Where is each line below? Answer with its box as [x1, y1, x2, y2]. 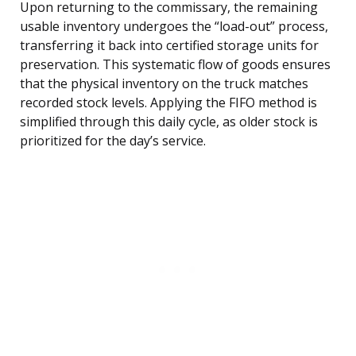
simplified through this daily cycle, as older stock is [20, 113, 318, 131]
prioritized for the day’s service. [20, 132, 206, 150]
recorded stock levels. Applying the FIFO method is [20, 94, 317, 112]
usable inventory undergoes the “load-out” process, [20, 17, 328, 36]
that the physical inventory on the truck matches [20, 75, 308, 93]
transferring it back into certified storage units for [20, 37, 319, 55]
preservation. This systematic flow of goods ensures [20, 56, 331, 74]
